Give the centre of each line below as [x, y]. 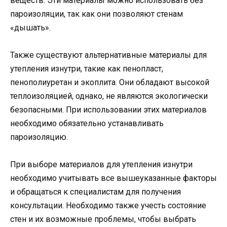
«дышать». [30, 28]
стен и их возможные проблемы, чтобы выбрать [103, 219]
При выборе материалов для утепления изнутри [101, 165]
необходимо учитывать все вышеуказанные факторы [113, 178]
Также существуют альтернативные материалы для [108, 55]
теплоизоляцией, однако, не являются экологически [109, 96]
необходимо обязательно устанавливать [87, 124]
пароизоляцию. [39, 137]
